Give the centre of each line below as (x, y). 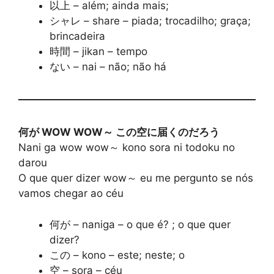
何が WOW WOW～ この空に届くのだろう (119, 132)
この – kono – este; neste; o (117, 255)
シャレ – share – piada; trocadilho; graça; (150, 21)
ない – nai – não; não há (108, 67)
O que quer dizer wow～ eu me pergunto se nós (136, 178)
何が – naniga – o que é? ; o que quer (140, 224)
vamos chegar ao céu (71, 194)
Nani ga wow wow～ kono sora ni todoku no (127, 148)
